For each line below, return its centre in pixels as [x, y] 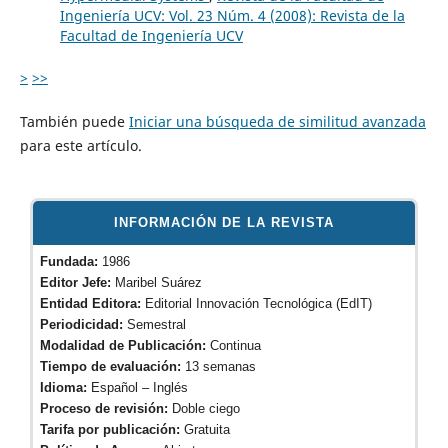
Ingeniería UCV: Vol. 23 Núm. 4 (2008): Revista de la [232, 15]
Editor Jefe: [77, 282]
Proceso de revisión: [106, 408]
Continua [233, 345]
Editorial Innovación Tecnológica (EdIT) [256, 303]
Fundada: [69, 261]
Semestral [154, 324]
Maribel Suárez [158, 282]
